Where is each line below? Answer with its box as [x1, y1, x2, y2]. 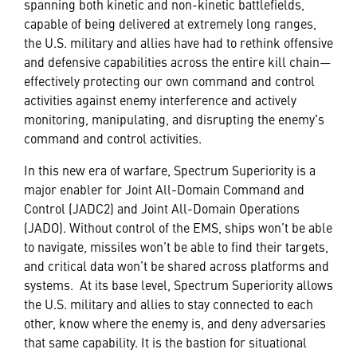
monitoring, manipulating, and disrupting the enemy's [24, 109, 324, 127]
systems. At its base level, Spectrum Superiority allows [24, 275, 333, 293]
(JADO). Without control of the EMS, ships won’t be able [24, 218, 332, 236]
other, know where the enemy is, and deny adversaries [24, 313, 326, 331]
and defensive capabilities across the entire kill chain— [24, 52, 331, 70]
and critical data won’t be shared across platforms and [24, 256, 329, 274]
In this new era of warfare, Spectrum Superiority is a [24, 160, 316, 178]
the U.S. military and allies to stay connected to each [24, 294, 313, 312]
